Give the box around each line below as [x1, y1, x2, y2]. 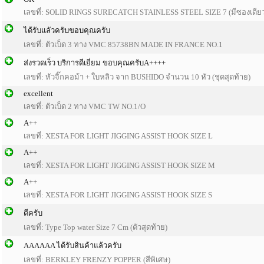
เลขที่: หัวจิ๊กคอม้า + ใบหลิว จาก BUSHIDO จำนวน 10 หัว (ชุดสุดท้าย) [24, 72, 250, 81]
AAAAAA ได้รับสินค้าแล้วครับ [24, 241, 121, 250]
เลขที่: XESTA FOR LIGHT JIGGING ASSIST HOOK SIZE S [24, 190, 212, 199]
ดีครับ [24, 209, 42, 217]
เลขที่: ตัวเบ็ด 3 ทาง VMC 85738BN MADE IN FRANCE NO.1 [24, 40, 223, 49]
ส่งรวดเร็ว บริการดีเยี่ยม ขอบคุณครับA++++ [24, 58, 166, 67]
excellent [24, 89, 53, 98]
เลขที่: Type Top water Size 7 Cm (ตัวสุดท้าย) [24, 223, 167, 232]
